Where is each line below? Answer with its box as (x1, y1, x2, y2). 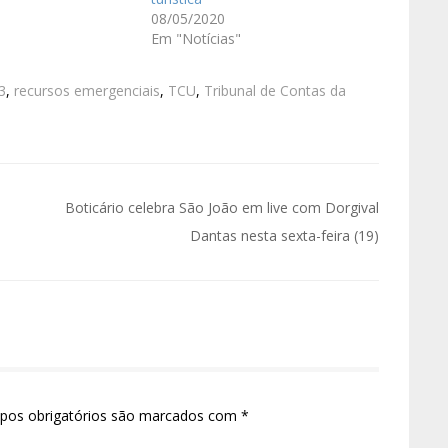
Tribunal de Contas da (204, 81, 346, 101)
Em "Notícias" (150, 29, 241, 49)
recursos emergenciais (14, 81, 160, 101)
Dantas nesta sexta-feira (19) (190, 226, 379, 246)
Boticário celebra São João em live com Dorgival (65, 198, 379, 218)
